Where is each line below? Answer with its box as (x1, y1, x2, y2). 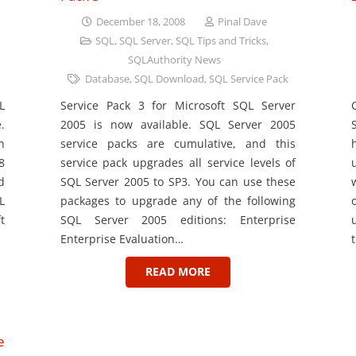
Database (84, 72, 130, 86)
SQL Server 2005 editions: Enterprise (60, 212, 296, 228)
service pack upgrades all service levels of (60, 155, 296, 171)
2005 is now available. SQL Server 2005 (60, 117, 296, 133)
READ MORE (145, 264, 211, 280)
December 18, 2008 (96, 14, 186, 29)
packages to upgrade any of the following (60, 193, 296, 209)
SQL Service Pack (208, 72, 288, 86)
